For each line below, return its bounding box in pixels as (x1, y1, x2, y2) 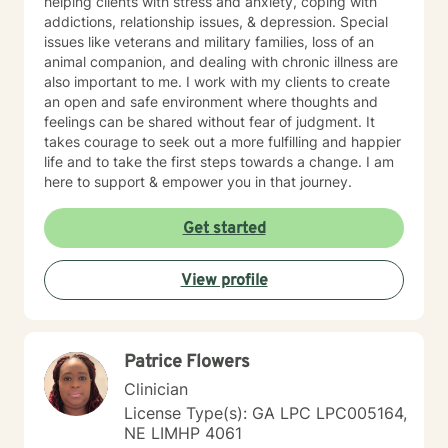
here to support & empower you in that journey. (44, 173, 352, 190)
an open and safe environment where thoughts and (44, 93, 378, 110)
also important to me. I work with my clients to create (44, 73, 390, 90)
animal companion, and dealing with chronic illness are (44, 53, 398, 70)
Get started (182, 219, 266, 239)
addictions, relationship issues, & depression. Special (44, 13, 388, 30)
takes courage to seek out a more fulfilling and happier (44, 133, 401, 150)
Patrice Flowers (124, 351, 250, 374)
